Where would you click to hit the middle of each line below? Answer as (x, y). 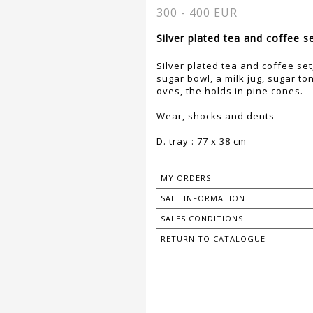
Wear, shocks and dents (216, 116)
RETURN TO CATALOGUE (213, 239)
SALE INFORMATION (203, 198)
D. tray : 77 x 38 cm (202, 141)
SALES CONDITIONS (202, 219)
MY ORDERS (186, 178)
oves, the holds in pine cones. (230, 91)
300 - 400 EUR (197, 13)
